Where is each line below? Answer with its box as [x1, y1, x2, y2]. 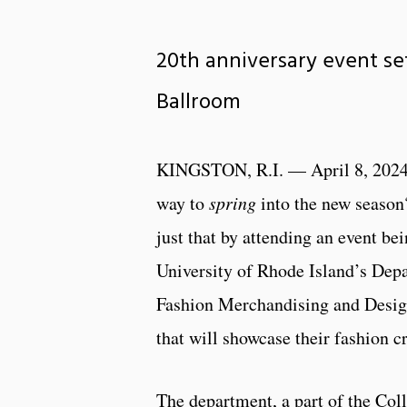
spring [209, 190, 261, 214]
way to [156, 190, 209, 215]
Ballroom [156, 84, 241, 120]
